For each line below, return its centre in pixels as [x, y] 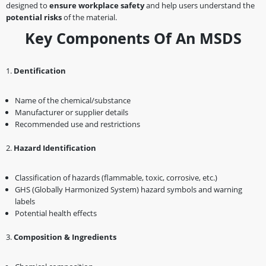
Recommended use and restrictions [77, 124]
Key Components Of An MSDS [133, 38]
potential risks [34, 17]
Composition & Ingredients [65, 237]
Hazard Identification [55, 148]
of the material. [89, 17]
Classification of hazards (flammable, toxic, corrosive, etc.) [116, 177]
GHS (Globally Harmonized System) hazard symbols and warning [129, 189]
